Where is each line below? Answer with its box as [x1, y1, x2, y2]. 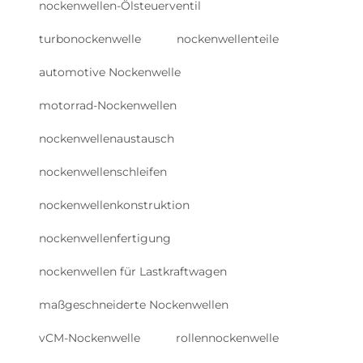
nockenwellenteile [177, 31, 279, 46]
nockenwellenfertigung [39, 230, 171, 246]
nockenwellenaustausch [39, 130, 174, 146]
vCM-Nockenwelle [39, 330, 140, 345]
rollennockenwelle [176, 330, 279, 345]
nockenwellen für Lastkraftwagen [39, 263, 227, 279]
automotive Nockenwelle [39, 64, 181, 79]
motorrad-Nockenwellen [39, 97, 177, 113]
